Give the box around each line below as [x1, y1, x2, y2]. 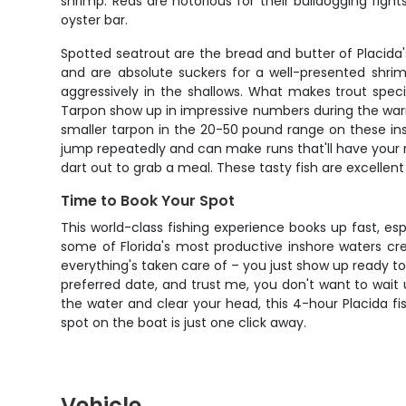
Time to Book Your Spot [61, 190, 236, 211]
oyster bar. [61, 11, 129, 29]
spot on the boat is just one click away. [61, 314, 307, 332]
